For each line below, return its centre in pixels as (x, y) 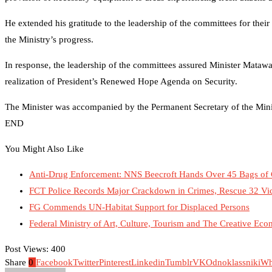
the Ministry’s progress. (49, 39)
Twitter (86, 262)
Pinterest (115, 262)
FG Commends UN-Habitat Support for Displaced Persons (139, 207)
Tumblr (179, 262)
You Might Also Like (44, 148)
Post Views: (27, 249)
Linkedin (148, 262)
